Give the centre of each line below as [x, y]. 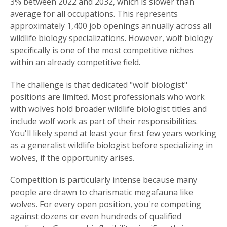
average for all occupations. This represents [94, 14]
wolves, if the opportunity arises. [72, 158]
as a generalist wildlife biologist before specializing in [111, 146]
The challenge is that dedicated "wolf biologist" [99, 85]
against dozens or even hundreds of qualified [96, 217]
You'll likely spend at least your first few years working [113, 134]
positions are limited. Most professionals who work [107, 97]
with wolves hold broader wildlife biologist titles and [108, 109]
